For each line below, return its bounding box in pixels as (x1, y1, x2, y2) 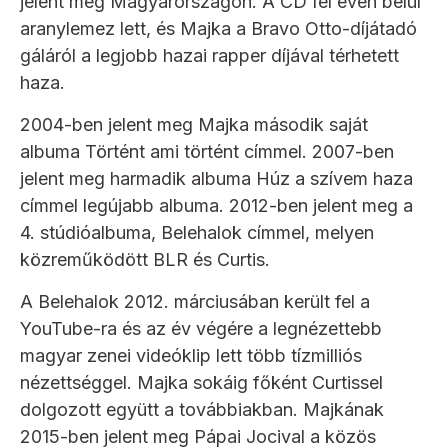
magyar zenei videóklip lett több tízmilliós (20, 344, 362, 366)
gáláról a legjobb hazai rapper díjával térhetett (20, 44, 399, 66)
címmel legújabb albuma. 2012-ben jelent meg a (20, 194, 413, 216)
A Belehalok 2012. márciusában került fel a (20, 290, 370, 312)
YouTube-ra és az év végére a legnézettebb (20, 317, 382, 339)
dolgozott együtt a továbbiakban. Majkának (20, 398, 384, 420)
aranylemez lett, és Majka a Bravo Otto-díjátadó (20, 17, 417, 39)
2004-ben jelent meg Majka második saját (20, 113, 368, 135)
